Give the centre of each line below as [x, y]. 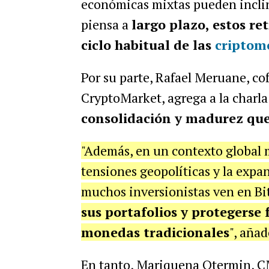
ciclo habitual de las [148, 45]
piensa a [106, 24]
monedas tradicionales [155, 232]
